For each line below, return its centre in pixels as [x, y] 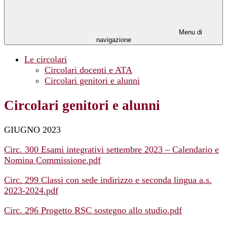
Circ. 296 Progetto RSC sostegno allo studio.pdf [93, 211]
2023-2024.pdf [31, 191]
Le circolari [46, 60]
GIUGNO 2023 [32, 130]
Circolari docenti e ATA [88, 70]
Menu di [190, 32]
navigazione [113, 40]
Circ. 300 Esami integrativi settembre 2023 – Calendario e [111, 150]
